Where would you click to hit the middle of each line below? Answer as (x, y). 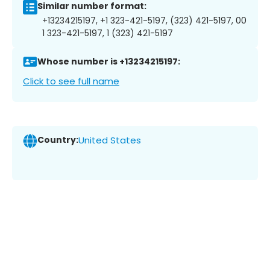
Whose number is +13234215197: (109, 62)
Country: (58, 140)
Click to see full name (71, 81)
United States (110, 140)
